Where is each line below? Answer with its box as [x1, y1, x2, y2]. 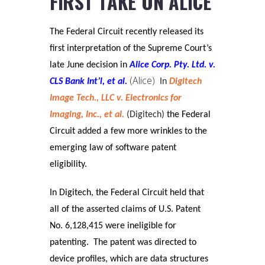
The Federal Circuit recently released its [50, 27, 203, 37]
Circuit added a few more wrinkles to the [50, 127, 207, 137]
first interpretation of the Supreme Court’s [50, 44, 212, 54]
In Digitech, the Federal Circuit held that [50, 188, 204, 198]
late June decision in [50, 60, 130, 70]
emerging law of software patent [50, 143, 176, 153]
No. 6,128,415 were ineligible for [50, 221, 176, 231]
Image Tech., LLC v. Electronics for [50, 93, 182, 104]
